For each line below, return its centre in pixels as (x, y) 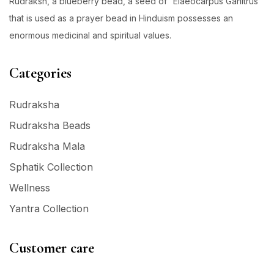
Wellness (30, 187)
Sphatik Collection (51, 167)
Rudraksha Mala (47, 146)
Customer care (52, 248)
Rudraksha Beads (50, 125)
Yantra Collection (49, 208)
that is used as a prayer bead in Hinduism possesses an (121, 18)
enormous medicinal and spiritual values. (91, 35)
